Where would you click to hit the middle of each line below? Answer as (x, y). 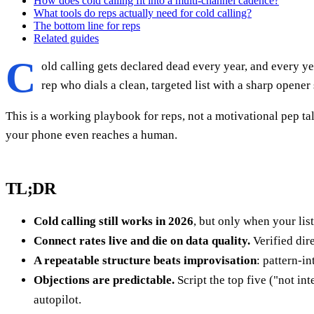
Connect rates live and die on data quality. (142, 240)
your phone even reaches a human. (91, 135)
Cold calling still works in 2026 (114, 221)
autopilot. (57, 299)
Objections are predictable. (104, 280)
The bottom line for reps (87, 25)
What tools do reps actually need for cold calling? (143, 13)
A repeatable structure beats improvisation (145, 260)
